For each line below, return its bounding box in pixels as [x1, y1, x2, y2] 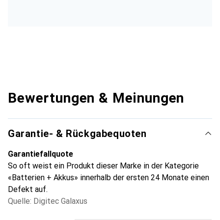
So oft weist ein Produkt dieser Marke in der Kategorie [8, 161, 199, 170]
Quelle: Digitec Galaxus [8, 196, 87, 206]
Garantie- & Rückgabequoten [8, 127, 147, 139]
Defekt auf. [8, 184, 48, 194]
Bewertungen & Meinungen [8, 89, 185, 106]
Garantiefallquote [8, 149, 73, 159]
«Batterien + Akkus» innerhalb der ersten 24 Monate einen [8, 172, 209, 182]
